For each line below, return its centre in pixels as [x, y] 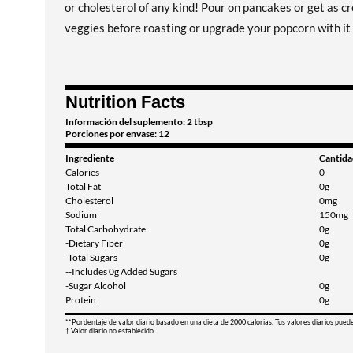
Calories [82, 172]
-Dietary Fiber [94, 243]
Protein [81, 300]
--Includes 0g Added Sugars [121, 271]
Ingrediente [90, 158]
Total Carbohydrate [106, 229]
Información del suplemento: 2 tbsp [139, 122]
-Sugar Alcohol [96, 286]
